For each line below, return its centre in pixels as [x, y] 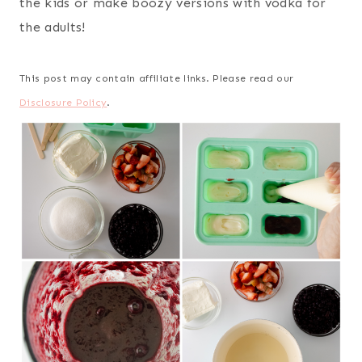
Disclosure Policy [63, 103]
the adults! [53, 27]
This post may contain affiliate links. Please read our [157, 79]
